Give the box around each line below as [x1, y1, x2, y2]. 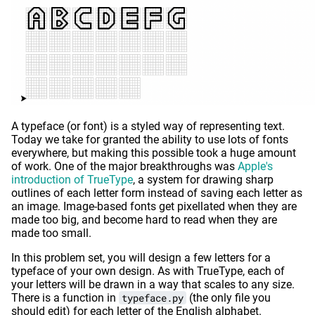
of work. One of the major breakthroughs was [11, 160, 238, 174]
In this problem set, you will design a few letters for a [11, 251, 271, 265]
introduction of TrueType [11, 173, 133, 187]
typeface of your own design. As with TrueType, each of [11, 264, 285, 278]
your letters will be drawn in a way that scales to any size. [11, 278, 295, 292]
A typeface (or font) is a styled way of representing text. [11, 120, 285, 134]
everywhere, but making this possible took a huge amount [11, 146, 296, 160]
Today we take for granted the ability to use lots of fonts [11, 133, 288, 147]
